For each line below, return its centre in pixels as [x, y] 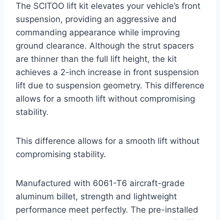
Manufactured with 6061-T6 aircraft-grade [100, 183]
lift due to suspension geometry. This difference [110, 85]
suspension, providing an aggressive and [96, 19]
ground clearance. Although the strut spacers [105, 45]
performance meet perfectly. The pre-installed [107, 209]
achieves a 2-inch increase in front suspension [107, 72]
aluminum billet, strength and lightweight [96, 196]
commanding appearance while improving [98, 32]
